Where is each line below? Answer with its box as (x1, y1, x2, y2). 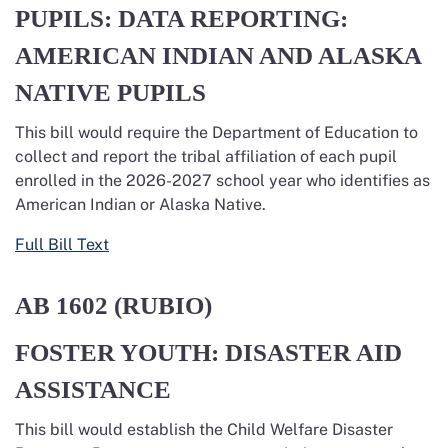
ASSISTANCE (15, 376, 171, 403)
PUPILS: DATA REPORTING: (15, 5, 348, 32)
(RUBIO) (114, 292, 218, 319)
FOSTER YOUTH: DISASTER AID (15, 339, 402, 366)
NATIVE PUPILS (15, 79, 206, 106)
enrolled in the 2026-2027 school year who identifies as (15, 171, 430, 190)
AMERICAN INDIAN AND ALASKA (15, 42, 421, 69)
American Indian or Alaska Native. (15, 195, 270, 214)
